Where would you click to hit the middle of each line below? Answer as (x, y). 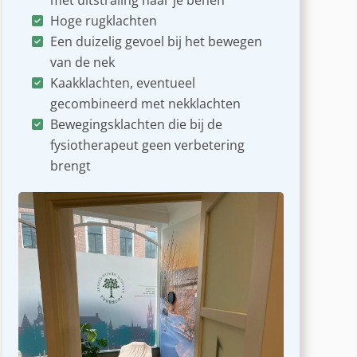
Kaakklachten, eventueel (122, 83)
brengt (70, 166)
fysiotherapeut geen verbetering (147, 145)
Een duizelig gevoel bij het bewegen (156, 42)
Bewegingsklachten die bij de (136, 125)
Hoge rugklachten (103, 21)
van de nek (82, 63)
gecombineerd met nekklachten (145, 104)
